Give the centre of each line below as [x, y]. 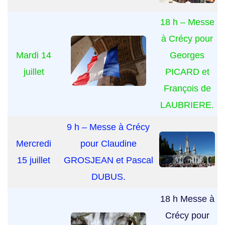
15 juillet [34, 160]
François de [187, 89]
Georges [187, 55]
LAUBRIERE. [187, 105]
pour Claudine [108, 144]
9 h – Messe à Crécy [108, 127]
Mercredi [34, 144]
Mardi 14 [34, 55]
